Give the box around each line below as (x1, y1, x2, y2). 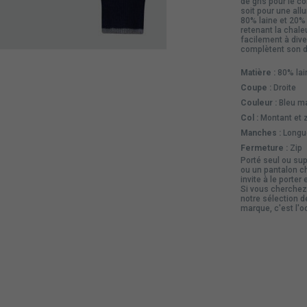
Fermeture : (240, 143, 288, 153)
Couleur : (240, 97, 277, 108)
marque (240, 203, 270, 213)
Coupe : (240, 82, 271, 93)
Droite (271, 82, 296, 93)
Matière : (240, 67, 275, 77)
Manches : (240, 127, 281, 138)
